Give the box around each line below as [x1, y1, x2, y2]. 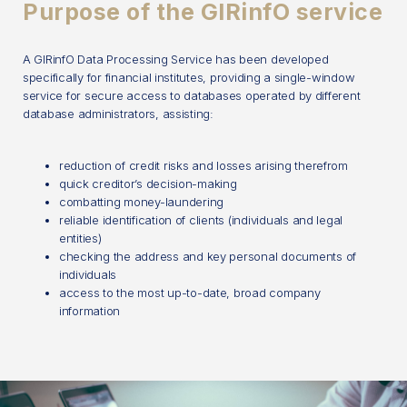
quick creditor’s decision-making [59, 176, 237, 191]
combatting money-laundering [59, 194, 223, 209]
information [59, 303, 121, 318]
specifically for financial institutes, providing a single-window [23, 70, 355, 84]
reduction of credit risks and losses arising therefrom [59, 158, 348, 173]
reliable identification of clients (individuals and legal [59, 213, 343, 227]
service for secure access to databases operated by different [23, 88, 361, 103]
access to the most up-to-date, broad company [59, 285, 321, 300]
